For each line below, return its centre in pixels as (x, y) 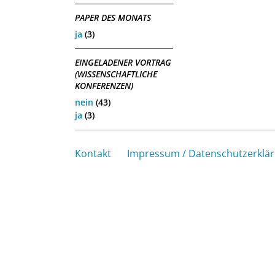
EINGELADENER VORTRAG (123, 63)
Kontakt (93, 153)
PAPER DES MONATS (113, 18)
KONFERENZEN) (104, 86)
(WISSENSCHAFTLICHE (116, 74)
